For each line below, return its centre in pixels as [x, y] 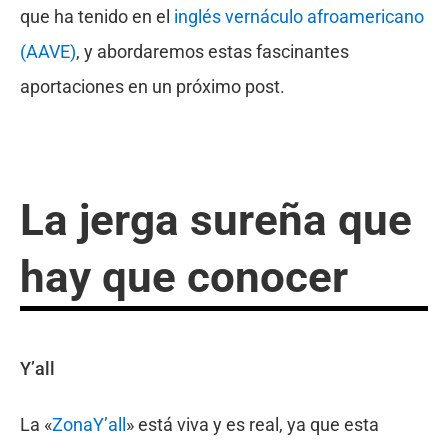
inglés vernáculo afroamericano [298, 16]
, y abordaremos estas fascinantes [212, 51]
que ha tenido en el [96, 16]
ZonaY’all [88, 424]
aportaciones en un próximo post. [152, 86]
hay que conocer [183, 276]
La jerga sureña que [215, 219]
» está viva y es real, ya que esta [252, 424]
